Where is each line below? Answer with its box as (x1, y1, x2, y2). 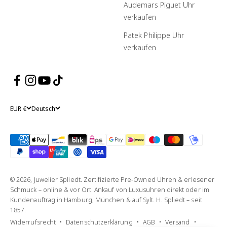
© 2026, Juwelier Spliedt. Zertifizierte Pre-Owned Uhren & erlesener (10, 174, 215, 184)
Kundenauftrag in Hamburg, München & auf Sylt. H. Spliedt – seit (10, 195, 202, 204)
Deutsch (31, 103, 55, 113)
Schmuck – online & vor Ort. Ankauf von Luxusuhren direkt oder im (10, 184, 209, 194)
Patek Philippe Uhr (124, 29, 184, 40)
